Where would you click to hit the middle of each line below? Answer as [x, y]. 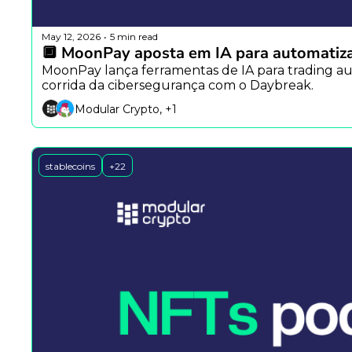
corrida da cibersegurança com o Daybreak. [178, 86]
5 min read [134, 36]
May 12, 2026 [71, 36]
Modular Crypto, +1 [126, 109]
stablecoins [70, 167]
